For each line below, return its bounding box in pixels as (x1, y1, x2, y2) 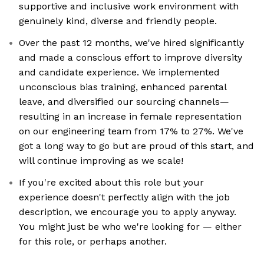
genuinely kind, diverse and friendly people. (19, 15, 217, 27)
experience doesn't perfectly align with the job (19, 192, 230, 203)
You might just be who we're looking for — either (19, 221, 242, 233)
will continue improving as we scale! (19, 155, 183, 167)
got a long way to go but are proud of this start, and (19, 140, 254, 152)
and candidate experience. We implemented (19, 67, 220, 78)
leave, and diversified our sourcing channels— (19, 96, 229, 108)
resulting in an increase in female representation (19, 111, 242, 123)
